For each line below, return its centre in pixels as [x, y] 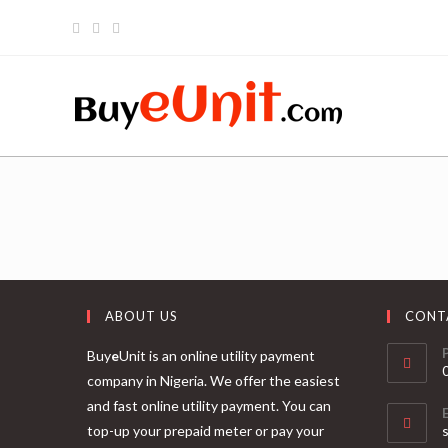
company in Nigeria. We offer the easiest [213, 380]
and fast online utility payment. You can [209, 405]
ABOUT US [141, 316]
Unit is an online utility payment [217, 355]
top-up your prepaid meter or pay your [205, 430]
